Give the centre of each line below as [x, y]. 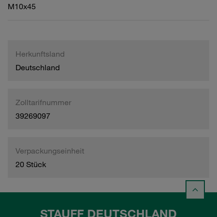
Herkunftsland [40, 54]
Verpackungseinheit [50, 150]
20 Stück [31, 164]
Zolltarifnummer [43, 102]
